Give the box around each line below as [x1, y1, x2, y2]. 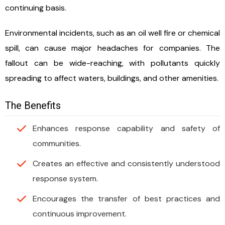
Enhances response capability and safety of [33, 123, 220, 134]
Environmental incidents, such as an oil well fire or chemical [5, 28, 220, 39]
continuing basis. [5, 3, 66, 14]
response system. [33, 173, 98, 184]
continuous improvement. [33, 208, 127, 219]
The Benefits [5, 99, 61, 112]
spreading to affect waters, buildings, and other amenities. [5, 73, 218, 84]
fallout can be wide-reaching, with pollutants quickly [5, 58, 220, 69]
